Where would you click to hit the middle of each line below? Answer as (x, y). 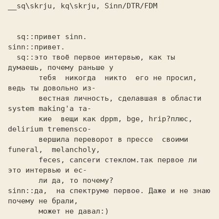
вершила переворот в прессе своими (23, 139)
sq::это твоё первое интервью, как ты (12, 57)
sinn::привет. (39, 47)
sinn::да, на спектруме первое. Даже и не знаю (109, 191)
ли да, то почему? (23, 180)
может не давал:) (23, 211)
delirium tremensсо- (50, 129)
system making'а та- (50, 109)
